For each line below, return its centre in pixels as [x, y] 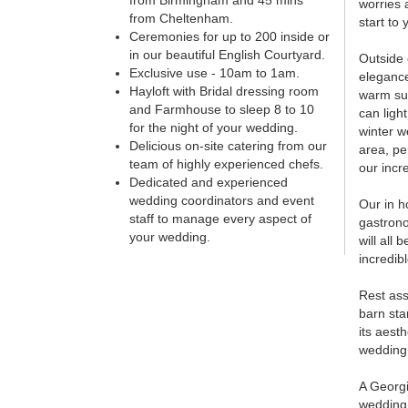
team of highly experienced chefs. [226, 164]
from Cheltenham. [181, 19]
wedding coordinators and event [222, 201]
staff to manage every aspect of [220, 219]
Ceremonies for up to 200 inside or [229, 37]
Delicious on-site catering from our [228, 146]
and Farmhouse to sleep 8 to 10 [222, 110]
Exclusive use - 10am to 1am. [214, 73]
